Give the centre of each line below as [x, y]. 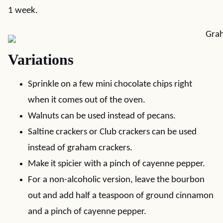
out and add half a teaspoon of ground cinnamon [121, 196]
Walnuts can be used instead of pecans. [102, 116]
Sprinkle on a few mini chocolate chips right [110, 84]
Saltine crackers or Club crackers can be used [112, 132]
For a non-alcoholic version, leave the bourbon [116, 180]
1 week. [23, 10]
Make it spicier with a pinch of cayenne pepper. [116, 164]
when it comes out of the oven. [87, 100]
